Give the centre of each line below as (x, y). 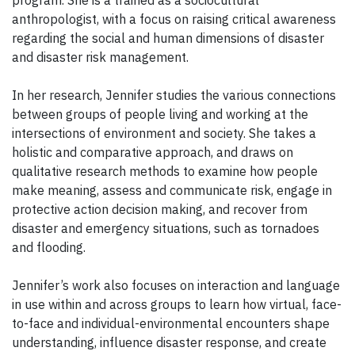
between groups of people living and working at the (160, 115)
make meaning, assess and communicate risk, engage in (172, 191)
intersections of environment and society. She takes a (164, 134)
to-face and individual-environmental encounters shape (171, 324)
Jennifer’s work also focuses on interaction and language (176, 286)
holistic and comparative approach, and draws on (153, 153)
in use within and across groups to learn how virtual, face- (177, 305)
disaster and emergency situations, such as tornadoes (166, 229)
